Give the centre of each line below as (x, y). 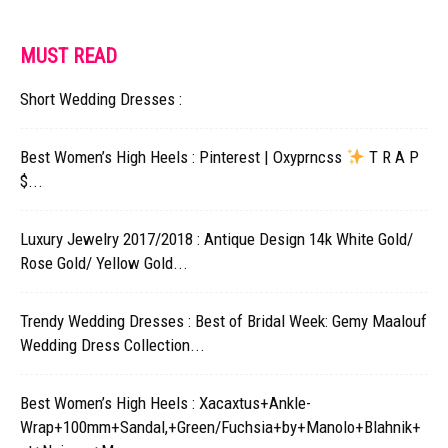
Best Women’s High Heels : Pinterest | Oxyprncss (183, 157)
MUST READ (68, 56)
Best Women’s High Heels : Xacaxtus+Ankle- (165, 403)
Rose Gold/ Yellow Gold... (104, 263)
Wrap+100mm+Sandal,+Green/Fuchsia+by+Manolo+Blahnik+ (220, 427)
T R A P (392, 157)
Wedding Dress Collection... (112, 345)
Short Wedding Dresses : (101, 99)
